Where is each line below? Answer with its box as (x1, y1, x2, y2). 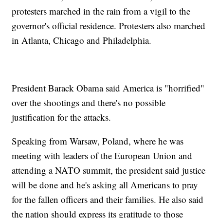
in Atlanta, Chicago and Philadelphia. (12, 34, 152, 47)
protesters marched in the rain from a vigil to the (12, 5, 191, 18)
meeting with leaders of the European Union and (12, 149, 193, 162)
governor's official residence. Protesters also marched (12, 19, 206, 32)
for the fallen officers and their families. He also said (12, 193, 204, 206)
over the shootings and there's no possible (12, 96, 166, 109)
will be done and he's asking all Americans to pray (12, 179, 199, 191)
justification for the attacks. (12, 111, 111, 124)
